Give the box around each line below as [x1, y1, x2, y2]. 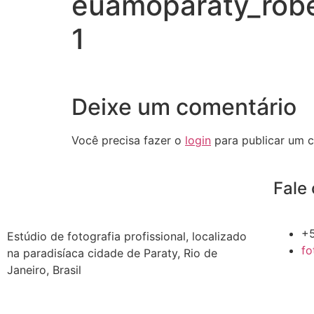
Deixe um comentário [71, 93, 296, 121]
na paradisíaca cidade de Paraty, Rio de [7, 245, 217, 260]
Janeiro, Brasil [7, 262, 81, 277]
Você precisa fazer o [71, 133, 185, 148]
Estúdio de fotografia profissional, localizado [7, 228, 247, 243]
